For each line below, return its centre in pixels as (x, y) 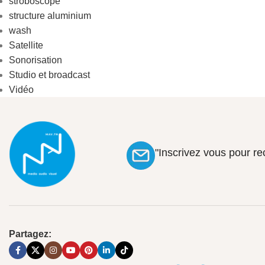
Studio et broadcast (49, 75)
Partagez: (30, 234)
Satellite (26, 45)
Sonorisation (35, 60)
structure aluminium (50, 16)
